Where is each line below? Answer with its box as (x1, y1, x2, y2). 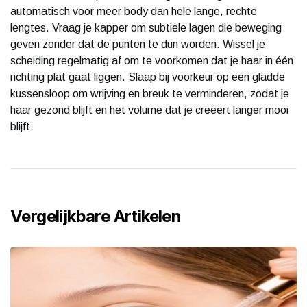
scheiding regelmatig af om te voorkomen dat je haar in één (10, 54, 293, 66)
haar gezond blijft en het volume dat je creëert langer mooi (10, 103, 288, 116)
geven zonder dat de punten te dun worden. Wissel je (10, 38, 265, 50)
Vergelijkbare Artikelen (10, 206, 182, 226)
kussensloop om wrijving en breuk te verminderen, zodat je (10, 87, 289, 99)
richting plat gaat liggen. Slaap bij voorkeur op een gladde (10, 71, 285, 83)
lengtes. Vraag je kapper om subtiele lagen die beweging (10, 21, 282, 34)
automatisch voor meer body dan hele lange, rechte (10, 5, 257, 17)
